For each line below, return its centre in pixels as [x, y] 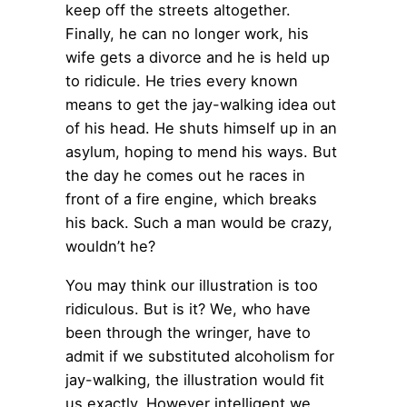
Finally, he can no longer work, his [187, 34]
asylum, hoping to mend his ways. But [201, 152]
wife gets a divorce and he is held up [198, 58]
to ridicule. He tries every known [182, 81]
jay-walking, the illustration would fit [195, 379]
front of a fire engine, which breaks [191, 199]
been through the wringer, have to [188, 332]
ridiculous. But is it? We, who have [188, 308]
